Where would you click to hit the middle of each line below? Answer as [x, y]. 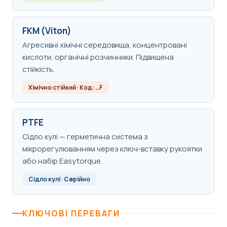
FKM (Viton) [47, 31]
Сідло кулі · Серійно [59, 179]
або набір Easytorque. [62, 161]
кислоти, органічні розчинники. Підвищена [98, 57]
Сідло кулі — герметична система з [85, 137]
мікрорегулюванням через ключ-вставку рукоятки [112, 149]
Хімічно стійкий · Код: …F [65, 88]
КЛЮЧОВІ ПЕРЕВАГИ [71, 213]
